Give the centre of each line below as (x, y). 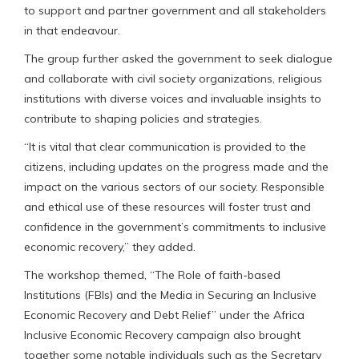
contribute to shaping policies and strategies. (143, 118)
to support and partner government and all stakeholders (175, 10)
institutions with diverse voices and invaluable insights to (173, 98)
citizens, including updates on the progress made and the (176, 166)
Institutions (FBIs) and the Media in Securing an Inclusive (170, 294)
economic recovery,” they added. (110, 246)
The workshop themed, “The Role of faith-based (152, 274)
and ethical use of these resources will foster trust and (167, 206)
